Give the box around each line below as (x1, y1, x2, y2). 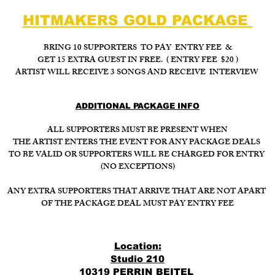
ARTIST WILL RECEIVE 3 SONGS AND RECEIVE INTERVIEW (15, 66, 260, 80)
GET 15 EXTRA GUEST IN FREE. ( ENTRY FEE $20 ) (37, 53, 238, 68)
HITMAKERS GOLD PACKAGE (22, 12, 253, 28)
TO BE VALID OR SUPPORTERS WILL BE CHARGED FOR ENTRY (9, 148, 266, 163)
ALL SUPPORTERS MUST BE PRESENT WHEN (47, 123, 228, 138)
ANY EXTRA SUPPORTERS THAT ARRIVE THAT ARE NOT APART (7, 185, 268, 199)
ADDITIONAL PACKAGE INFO (76, 101, 199, 110)
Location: (114, 241, 161, 251)
